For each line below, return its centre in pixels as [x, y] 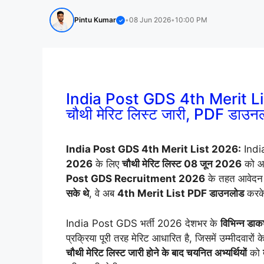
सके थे [77, 194]
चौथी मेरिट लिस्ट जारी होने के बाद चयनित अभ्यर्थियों [156, 253]
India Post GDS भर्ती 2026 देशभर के [143, 223]
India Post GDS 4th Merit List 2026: [154, 149]
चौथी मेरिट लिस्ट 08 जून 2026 [182, 164]
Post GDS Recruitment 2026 [136, 179]
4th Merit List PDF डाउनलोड [181, 194]
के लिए [107, 164]
